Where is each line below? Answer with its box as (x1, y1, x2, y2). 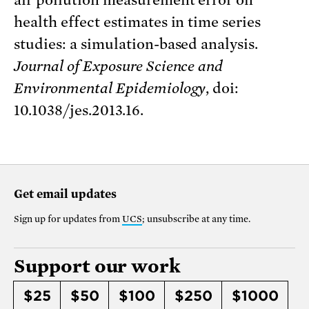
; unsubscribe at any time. (142, 213, 250, 224)
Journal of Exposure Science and (14, 57, 223, 74)
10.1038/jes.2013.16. (14, 101, 143, 119)
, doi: (206, 79, 239, 97)
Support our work (14, 255, 181, 277)
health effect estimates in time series (14, 13, 261, 30)
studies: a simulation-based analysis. (14, 35, 259, 52)
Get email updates (14, 187, 117, 201)
